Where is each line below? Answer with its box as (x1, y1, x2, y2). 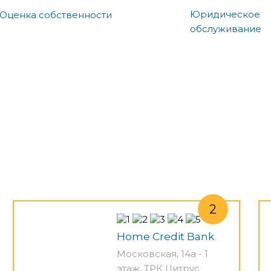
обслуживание (190, 22, 261, 34)
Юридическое (190, 8, 260, 20)
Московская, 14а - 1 (116, 247, 208, 260)
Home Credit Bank (116, 230, 214, 243)
